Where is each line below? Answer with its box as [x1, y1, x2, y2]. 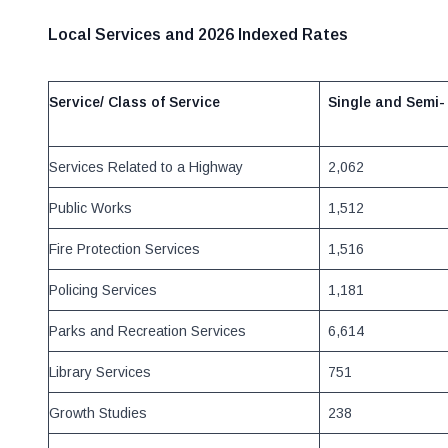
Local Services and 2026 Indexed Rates [48, 26, 348, 43]
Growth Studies [49, 405, 147, 421]
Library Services [49, 364, 151, 380]
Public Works [49, 200, 132, 216]
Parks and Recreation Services [49, 323, 246, 339]
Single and [328, 94, 402, 110]
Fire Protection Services [49, 241, 200, 257]
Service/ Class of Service [49, 94, 220, 110]
